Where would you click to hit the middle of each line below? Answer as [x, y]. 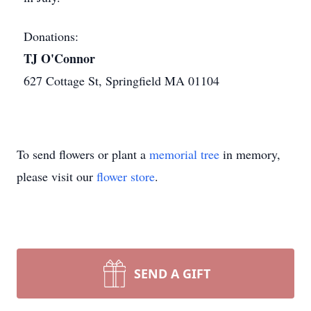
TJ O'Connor [59, 58]
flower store [126, 176]
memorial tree [184, 154]
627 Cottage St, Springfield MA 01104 [121, 81]
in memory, [250, 154]
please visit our [57, 176]
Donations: [51, 36]
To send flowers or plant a [83, 154]
